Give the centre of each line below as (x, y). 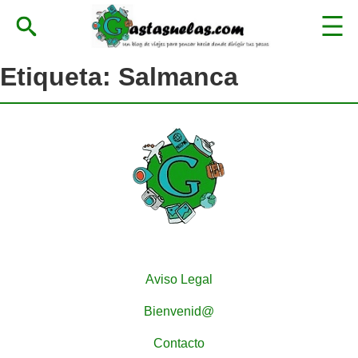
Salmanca (178, 77)
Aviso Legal (179, 279)
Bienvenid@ (179, 311)
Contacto (179, 343)
